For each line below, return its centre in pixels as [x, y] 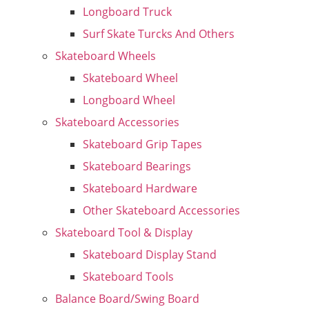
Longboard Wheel [129, 100]
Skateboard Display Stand [150, 255]
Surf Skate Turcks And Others [159, 34]
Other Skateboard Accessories [161, 210]
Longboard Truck [127, 12]
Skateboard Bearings [137, 166]
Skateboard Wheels [106, 56]
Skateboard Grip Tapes [142, 144]
